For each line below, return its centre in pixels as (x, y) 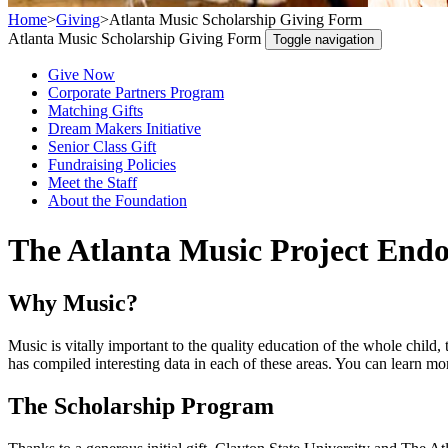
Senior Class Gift (102, 147)
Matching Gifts (95, 111)
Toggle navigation (323, 40)
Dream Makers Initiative (124, 129)
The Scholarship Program (141, 406)
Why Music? (73, 303)
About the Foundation (117, 201)
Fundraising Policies (112, 165)
